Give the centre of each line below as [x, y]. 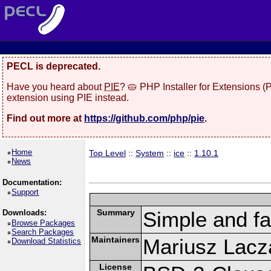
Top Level [108, 153]
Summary [116, 212]
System [150, 153]
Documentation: [32, 182]
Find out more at [45, 118]
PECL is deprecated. [54, 66]
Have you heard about [55, 87]
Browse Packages [44, 223]
